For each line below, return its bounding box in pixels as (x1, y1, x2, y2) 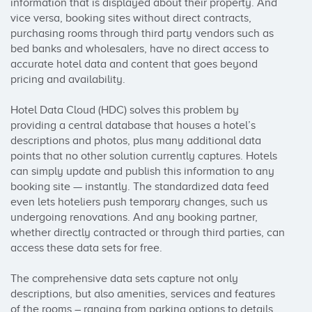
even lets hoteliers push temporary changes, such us (10, 196, 267, 208)
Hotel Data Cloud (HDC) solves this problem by (10, 104, 239, 116)
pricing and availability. (10, 73, 125, 86)
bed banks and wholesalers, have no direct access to (10, 42, 269, 55)
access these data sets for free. (10, 242, 162, 254)
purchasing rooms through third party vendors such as (10, 27, 274, 40)
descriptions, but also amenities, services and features (10, 288, 275, 300)
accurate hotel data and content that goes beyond (10, 58, 258, 70)
